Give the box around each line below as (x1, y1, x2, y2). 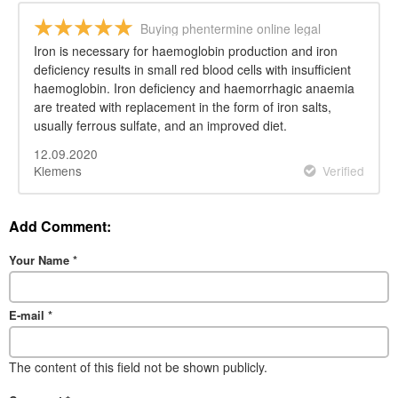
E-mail (9, 306, 48, 323)
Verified (322, 162, 364, 180)
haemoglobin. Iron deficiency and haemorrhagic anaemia (34, 79, 354, 98)
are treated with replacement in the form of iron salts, (34, 98, 331, 116)
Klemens (34, 162, 82, 180)
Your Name (9, 251, 73, 268)
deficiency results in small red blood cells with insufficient (34, 60, 351, 79)
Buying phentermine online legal (140, 20, 321, 38)
